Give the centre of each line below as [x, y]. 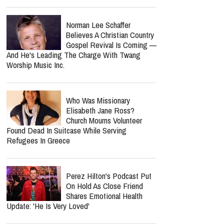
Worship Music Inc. [35, 65]
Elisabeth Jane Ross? [100, 110]
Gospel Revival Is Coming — [111, 45]
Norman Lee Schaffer [98, 25]
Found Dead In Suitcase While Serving [66, 130]
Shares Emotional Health [104, 196]
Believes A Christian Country [110, 35]
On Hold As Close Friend [104, 186]
